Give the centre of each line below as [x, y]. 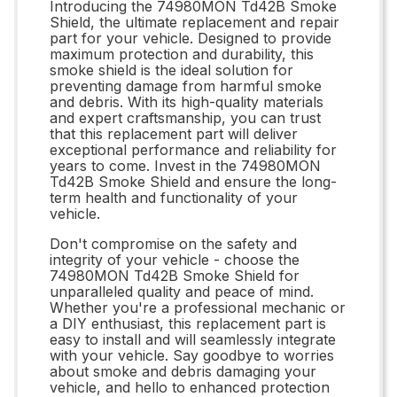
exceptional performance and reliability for [193, 149]
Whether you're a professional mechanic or [198, 307]
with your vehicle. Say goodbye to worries [192, 355]
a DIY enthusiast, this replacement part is [188, 323]
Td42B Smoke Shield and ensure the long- [193, 181]
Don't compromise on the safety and [173, 243]
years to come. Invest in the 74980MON [185, 165]
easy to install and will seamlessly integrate [193, 339]
